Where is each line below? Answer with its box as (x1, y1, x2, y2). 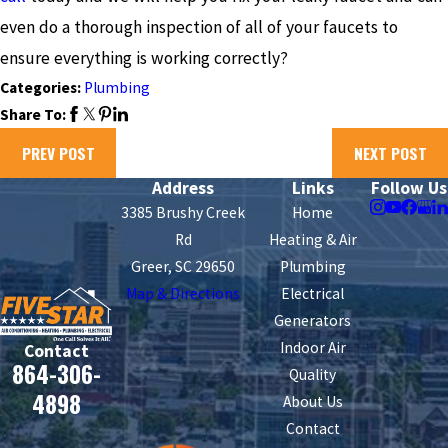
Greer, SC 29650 (131, 257, 236, 277)
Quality (289, 365, 337, 385)
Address (152, 177, 215, 200)
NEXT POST (353, 141, 427, 165)
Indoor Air (279, 338, 346, 358)
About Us (282, 392, 343, 412)
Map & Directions (126, 284, 241, 304)
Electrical (281, 284, 345, 304)
